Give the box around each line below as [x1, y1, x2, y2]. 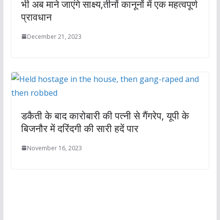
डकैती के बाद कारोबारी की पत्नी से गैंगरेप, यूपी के [21, 109, 189, 122]
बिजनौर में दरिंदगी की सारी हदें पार [21, 121, 138, 135]
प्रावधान [21, 10, 52, 24]
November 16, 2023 [27, 143, 82, 152]
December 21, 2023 [27, 32, 82, 41]
